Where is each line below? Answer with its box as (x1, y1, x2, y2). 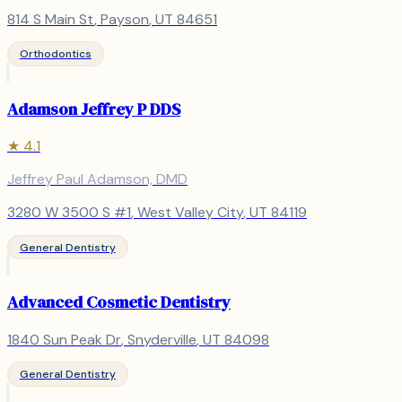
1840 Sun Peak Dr (7, 329, 121, 349)
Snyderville (127, 329, 197, 349)
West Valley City (137, 203, 243, 223)
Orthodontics (19, 46, 92, 61)
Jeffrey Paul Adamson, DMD (7, 170, 188, 189)
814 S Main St (7, 9, 94, 29)
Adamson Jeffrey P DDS (7, 97, 180, 120)
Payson (100, 9, 149, 29)
